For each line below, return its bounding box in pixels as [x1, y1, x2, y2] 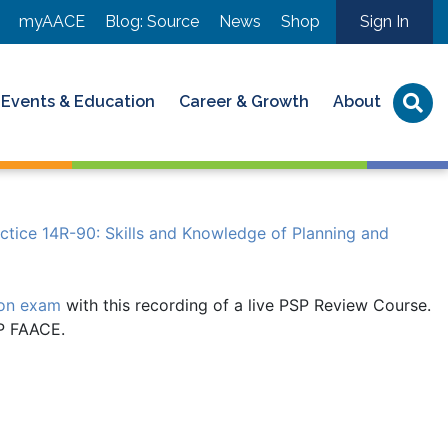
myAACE [19, 12, 85, 31]
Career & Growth [179, 91, 309, 111]
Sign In [360, 12, 409, 31]
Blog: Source [105, 12, 199, 31]
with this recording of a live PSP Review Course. [61, 295, 431, 315]
